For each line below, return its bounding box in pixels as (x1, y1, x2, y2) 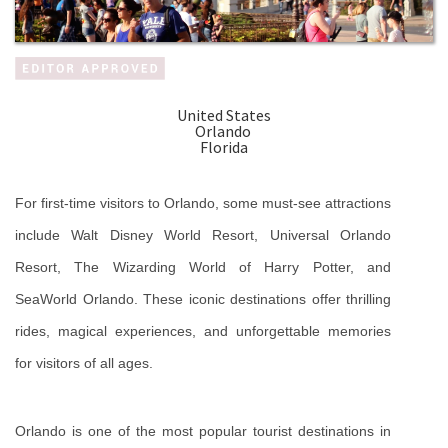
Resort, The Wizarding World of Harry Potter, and (15, 259, 391, 276)
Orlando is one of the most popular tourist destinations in (15, 423, 391, 440)
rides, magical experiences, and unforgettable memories (15, 323, 391, 340)
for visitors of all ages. (15, 355, 153, 372)
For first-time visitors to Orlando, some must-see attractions (15, 195, 391, 212)
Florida (200, 137, 248, 158)
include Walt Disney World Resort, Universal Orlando (15, 227, 391, 244)
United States (177, 105, 271, 126)
